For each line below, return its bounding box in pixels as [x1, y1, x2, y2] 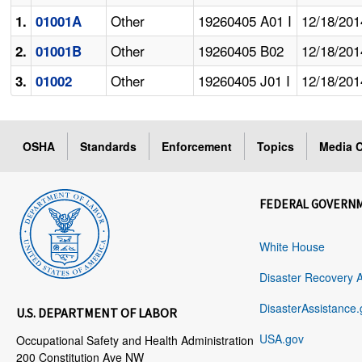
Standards [80, 138, 137, 155]
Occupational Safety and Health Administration [16, 332, 255, 349]
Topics [257, 138, 295, 155]
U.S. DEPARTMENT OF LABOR [16, 305, 178, 322]
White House [259, 238, 325, 255]
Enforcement [162, 138, 233, 155]
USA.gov [259, 330, 304, 347]
